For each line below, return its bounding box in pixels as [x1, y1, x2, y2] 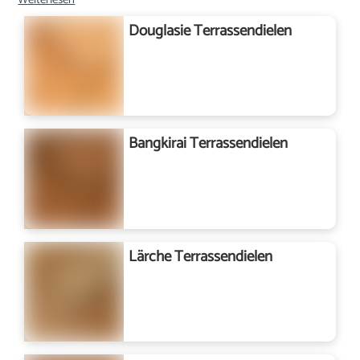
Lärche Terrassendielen [129, 243, 273, 269]
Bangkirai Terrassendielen [129, 131, 288, 157]
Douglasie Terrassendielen [129, 18, 292, 44]
